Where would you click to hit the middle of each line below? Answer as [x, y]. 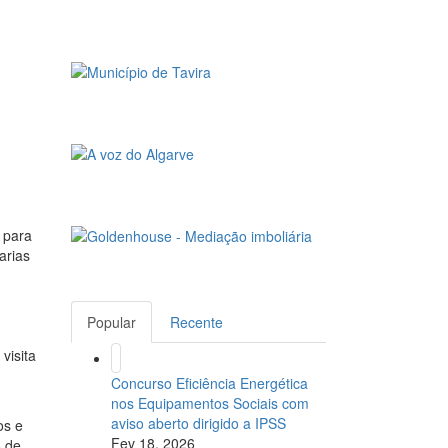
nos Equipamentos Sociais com [210, 403]
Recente [196, 322]
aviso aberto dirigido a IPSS [198, 423]
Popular [111, 322]
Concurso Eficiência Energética [209, 383]
